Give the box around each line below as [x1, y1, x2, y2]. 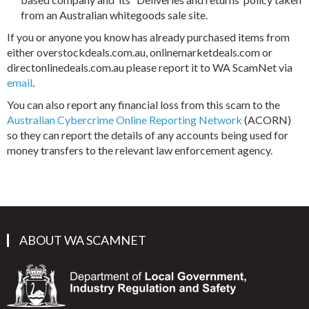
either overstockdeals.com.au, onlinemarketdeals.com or [7, 46, 272, 59]
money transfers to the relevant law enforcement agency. [7, 143, 275, 157]
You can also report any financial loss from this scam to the [7, 98, 280, 111]
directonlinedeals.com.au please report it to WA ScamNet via [7, 61, 292, 74]
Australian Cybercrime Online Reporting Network [7, 113, 242, 126]
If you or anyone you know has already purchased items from [7, 30, 290, 43]
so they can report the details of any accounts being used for [7, 128, 288, 141]
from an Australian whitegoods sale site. [21, 8, 208, 21]
